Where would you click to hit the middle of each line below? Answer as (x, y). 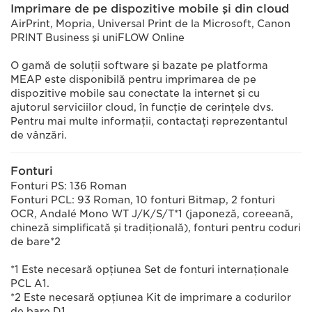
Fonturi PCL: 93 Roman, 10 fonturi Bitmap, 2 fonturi (143, 200)
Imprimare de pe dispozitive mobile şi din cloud (150, 9)
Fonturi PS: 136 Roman (69, 186)
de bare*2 (36, 242)
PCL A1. (30, 283)
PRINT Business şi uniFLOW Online (97, 38)
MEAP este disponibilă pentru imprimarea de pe (133, 79)
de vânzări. (39, 135)
